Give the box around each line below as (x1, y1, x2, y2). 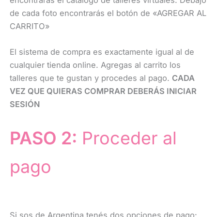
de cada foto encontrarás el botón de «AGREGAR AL (10, 8, 206, 18)
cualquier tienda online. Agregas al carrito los (10, 60, 181, 70)
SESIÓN (10, 99, 40, 109)
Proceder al (77, 127, 177, 149)
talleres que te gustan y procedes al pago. (10, 73, 172, 83)
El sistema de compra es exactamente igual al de (10, 47, 194, 57)
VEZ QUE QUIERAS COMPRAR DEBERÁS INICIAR (10, 86, 197, 96)
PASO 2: (10, 127, 77, 149)
